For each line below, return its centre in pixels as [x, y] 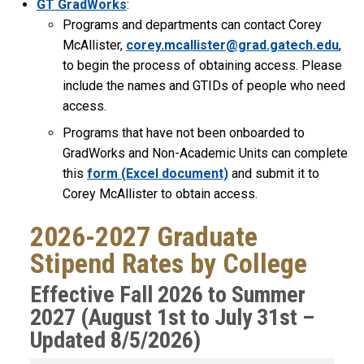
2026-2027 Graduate [144, 237]
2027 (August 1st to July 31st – [172, 318]
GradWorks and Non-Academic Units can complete [205, 154]
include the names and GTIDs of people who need [204, 86]
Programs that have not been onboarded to [184, 133]
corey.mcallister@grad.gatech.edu [232, 45]
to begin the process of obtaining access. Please [202, 66]
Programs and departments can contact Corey [192, 25]
